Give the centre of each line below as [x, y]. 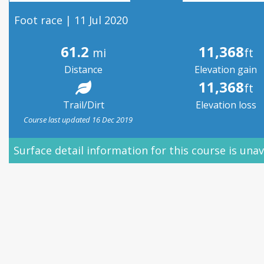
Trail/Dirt [83, 105]
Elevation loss [226, 105]
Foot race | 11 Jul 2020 [71, 20]
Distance [84, 70]
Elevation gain [226, 70]
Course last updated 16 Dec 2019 [78, 120]
